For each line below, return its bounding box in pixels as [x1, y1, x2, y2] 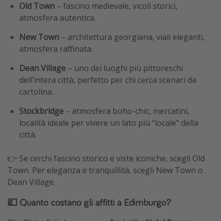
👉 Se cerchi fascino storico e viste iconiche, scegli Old [7, 153, 205, 164]
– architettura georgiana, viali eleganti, [59, 32, 205, 43]
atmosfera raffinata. [19, 43, 93, 55]
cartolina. [19, 86, 53, 98]
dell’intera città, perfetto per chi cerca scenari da [19, 74, 196, 86]
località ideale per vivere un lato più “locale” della [19, 117, 198, 129]
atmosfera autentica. [19, 12, 96, 24]
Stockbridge [19, 106, 64, 117]
